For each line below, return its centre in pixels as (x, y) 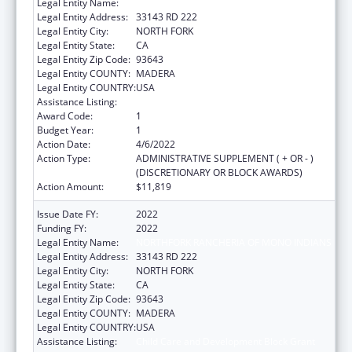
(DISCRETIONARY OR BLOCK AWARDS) (219, 172)
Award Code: (65, 115)
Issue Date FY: (68, 214)
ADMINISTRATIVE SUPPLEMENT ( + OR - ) (225, 158)
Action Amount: (70, 186)
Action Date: (64, 144)
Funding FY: (62, 228)
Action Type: (64, 158)
